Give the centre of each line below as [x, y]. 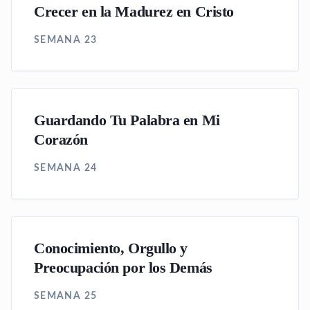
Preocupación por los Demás [123, 268]
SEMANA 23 [66, 40]
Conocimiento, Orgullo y [111, 248]
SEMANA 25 [66, 296]
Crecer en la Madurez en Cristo [134, 12]
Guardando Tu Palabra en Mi [127, 120]
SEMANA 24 [66, 168]
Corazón [61, 140]
